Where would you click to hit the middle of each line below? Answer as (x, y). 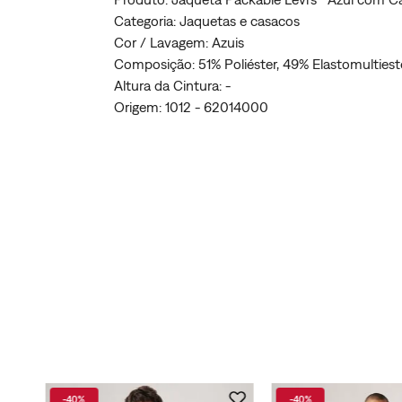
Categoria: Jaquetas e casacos (207, 21)
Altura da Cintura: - (173, 86)
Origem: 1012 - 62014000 (192, 107)
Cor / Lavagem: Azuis (179, 43)
